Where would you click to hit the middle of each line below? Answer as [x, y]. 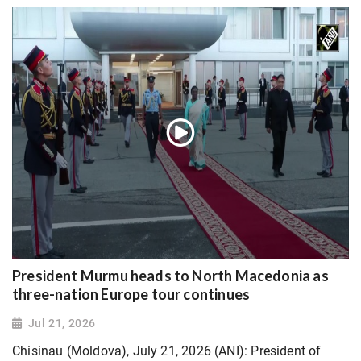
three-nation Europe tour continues [131, 295]
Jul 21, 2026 [62, 324]
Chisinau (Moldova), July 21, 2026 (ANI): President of [167, 351]
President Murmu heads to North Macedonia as [170, 276]
